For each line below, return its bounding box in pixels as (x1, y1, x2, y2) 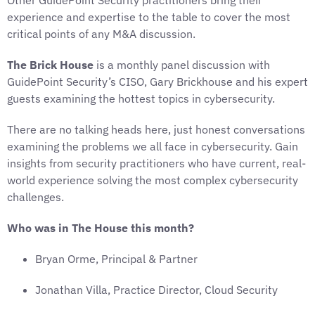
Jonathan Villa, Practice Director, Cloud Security (35, 283, 278, 297)
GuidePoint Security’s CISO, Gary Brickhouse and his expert (7, 75, 308, 89)
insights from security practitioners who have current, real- (7, 156, 306, 170)
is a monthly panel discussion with (94, 58, 270, 72)
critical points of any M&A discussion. (7, 27, 195, 41)
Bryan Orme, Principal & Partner (35, 252, 198, 266)
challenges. (7, 190, 64, 204)
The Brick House (7, 58, 94, 72)
